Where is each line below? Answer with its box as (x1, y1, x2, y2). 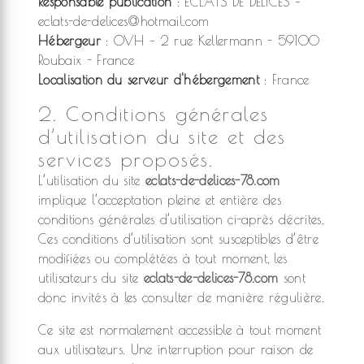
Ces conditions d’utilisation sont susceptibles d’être (38, 232, 318, 246)
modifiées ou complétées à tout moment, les (38, 251, 288, 266)
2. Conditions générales (38, 102, 269, 125)
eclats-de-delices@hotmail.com (38, 14, 210, 28)
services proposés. (38, 148, 214, 171)
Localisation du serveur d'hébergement (38, 72, 259, 87)
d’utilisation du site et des (38, 125, 286, 148)
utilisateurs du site (38, 271, 144, 285)
